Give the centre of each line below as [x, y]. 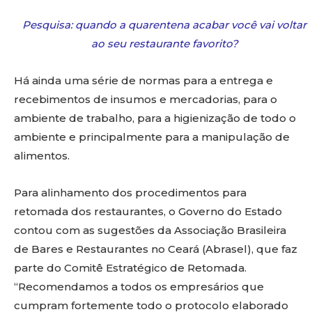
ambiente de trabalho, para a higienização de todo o [155, 118]
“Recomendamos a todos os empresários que [139, 287]
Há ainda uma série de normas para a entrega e [143, 81]
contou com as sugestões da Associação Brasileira [150, 231]
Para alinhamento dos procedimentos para [130, 193]
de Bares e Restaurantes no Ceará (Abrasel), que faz [156, 249]
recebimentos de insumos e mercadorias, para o [146, 100]
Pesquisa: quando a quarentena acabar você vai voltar [165, 25]
